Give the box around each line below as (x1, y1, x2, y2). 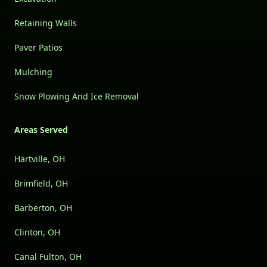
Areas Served (14, 124, 68, 136)
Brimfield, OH (14, 178, 68, 190)
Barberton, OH (14, 202, 72, 214)
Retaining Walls (14, 17, 77, 29)
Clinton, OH (14, 226, 60, 238)
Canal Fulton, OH (14, 251, 82, 263)
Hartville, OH (14, 153, 65, 165)
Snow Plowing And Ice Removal (14, 91, 139, 103)
